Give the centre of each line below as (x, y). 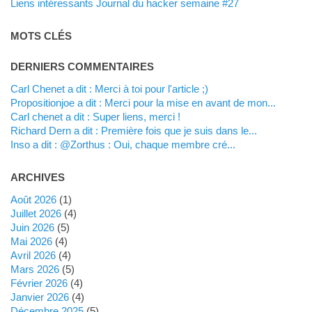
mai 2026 (36, 241)
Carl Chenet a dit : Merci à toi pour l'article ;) (113, 88)
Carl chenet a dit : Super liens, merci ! (99, 116)
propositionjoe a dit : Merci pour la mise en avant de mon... (146, 102)
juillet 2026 (38, 213)
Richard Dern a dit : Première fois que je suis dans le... (137, 130)
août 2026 (37, 199)
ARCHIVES (37, 177)
